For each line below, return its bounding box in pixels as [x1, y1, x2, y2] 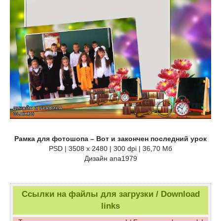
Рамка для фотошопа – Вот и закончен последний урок [14, 135, 207, 143]
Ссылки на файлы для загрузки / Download [21, 189, 200, 199]
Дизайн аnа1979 [84, 154, 137, 163]
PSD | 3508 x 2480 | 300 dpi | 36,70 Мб [49, 145, 172, 153]
